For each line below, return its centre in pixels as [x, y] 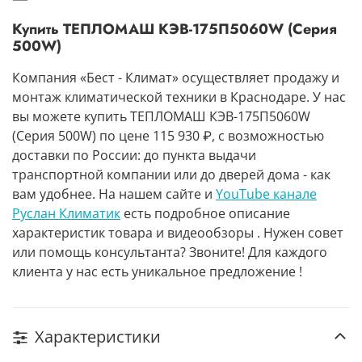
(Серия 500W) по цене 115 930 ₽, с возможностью [168, 136]
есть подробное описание [205, 214]
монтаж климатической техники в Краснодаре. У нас [179, 97]
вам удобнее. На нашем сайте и [114, 194]
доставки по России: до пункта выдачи [134, 156]
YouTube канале [266, 194]
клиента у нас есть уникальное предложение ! [157, 272]
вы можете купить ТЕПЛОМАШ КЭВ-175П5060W [161, 117]
